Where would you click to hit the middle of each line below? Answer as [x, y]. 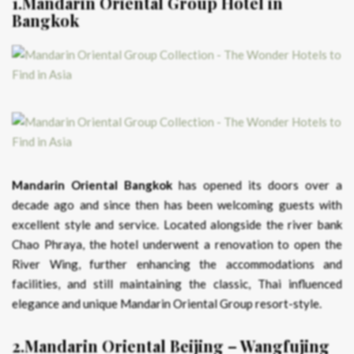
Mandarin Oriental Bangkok [95, 185]
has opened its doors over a [260, 185]
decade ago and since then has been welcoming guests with [177, 205]
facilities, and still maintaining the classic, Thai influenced [177, 284]
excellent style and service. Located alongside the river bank [177, 225]
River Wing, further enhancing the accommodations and [177, 264]
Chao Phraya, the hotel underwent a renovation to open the [177, 245]
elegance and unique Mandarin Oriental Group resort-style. [167, 304]
